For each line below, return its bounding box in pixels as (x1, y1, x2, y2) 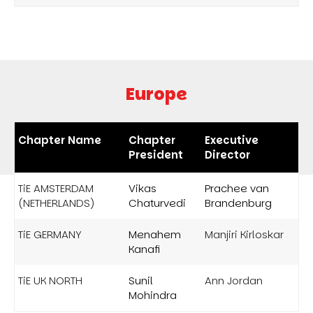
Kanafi (129, 241, 160, 256)
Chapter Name (18, 132, 101, 147)
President (129, 147, 183, 162)
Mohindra (129, 287, 177, 303)
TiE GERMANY (18, 226, 82, 242)
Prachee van (205, 180, 269, 196)
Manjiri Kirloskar (205, 226, 284, 242)
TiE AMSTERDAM (18, 180, 94, 196)
